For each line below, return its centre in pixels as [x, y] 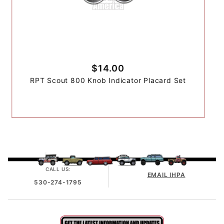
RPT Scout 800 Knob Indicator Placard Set [108, 80]
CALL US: [58, 169]
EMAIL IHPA [166, 174]
